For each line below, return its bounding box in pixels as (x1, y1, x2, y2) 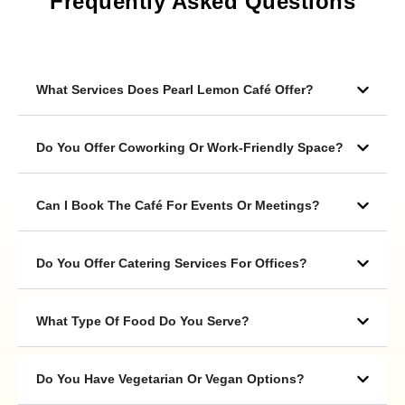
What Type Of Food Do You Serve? (36, 314, 250, 329)
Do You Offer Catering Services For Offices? (36, 256, 307, 271)
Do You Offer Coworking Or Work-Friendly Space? (36, 140, 344, 155)
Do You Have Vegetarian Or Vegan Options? (36, 372, 305, 387)
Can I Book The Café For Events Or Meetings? (36, 198, 320, 213)
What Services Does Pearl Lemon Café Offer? (36, 82, 314, 98)
